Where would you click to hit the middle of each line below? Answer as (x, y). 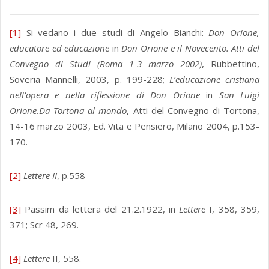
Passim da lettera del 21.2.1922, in (100, 209)
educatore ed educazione (60, 48)
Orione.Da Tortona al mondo (68, 111)
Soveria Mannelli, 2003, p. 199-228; (89, 80)
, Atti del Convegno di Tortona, (193, 111)
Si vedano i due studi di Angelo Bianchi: (115, 33)
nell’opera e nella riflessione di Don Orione (105, 95)
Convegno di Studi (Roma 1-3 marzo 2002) (106, 64)
